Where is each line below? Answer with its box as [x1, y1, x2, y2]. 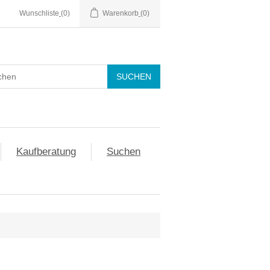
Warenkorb [102, 9, 139, 17]
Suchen [107, 146, 140, 157]
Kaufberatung [16, 146, 76, 157]
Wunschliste [19, 9, 59, 17]
